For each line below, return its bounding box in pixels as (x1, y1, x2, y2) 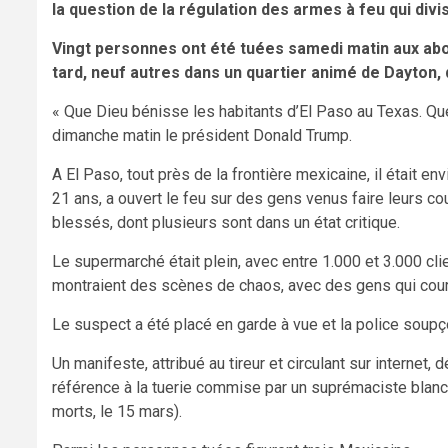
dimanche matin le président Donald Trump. (52, 126, 352, 146)
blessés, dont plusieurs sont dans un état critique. (52, 213, 400, 233)
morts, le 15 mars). (52, 402, 182, 422)
